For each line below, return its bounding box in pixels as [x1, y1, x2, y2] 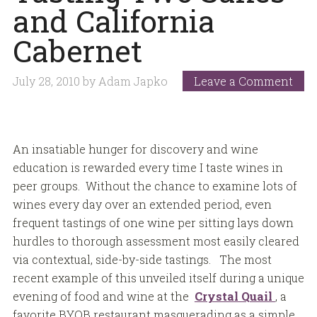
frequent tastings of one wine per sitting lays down [12, 214, 294, 230]
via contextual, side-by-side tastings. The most [12, 251, 272, 267]
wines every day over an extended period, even [12, 196, 272, 212]
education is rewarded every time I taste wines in [12, 159, 283, 175]
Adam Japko [98, 74, 168, 89]
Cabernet [12, 30, 142, 71]
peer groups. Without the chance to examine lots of [12, 178, 297, 193]
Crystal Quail [194, 288, 275, 304]
